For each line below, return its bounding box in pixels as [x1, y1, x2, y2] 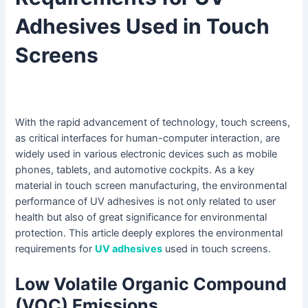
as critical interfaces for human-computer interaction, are [15, 132, 280, 145]
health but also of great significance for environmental [15, 211, 267, 224]
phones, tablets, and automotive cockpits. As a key [15, 164, 255, 177]
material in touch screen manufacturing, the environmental [15, 179, 287, 192]
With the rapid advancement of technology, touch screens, [15, 116, 291, 129]
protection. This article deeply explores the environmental [15, 227, 283, 240]
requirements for [15, 243, 96, 256]
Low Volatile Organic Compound [15, 273, 287, 294]
